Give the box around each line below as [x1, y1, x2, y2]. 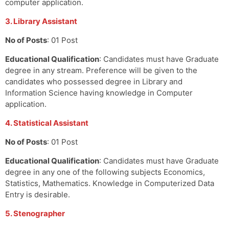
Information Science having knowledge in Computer [5, 87, 193, 98]
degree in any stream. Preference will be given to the [5, 65, 197, 75]
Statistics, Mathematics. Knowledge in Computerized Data [5, 178, 214, 188]
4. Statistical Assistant [5, 118, 88, 128]
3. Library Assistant [5, 16, 77, 26]
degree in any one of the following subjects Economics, [5, 167, 205, 177]
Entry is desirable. [5, 189, 70, 199]
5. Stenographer [5, 208, 65, 218]
